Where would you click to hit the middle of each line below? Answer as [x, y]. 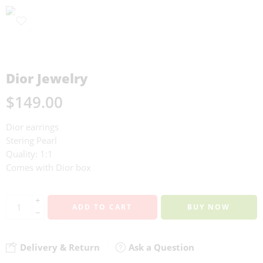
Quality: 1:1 [29, 154]
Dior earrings [32, 127]
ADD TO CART [102, 207]
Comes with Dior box [48, 168]
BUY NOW [209, 207]
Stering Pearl [31, 141]
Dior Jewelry [47, 78]
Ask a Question [160, 247]
